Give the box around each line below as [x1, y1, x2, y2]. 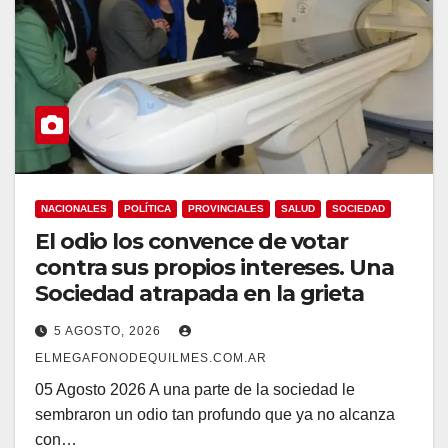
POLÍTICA [124, 202, 171, 214]
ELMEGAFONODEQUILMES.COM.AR [35, 350, 267, 365]
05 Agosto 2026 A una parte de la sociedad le [35, 380, 355, 398]
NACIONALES [41, 202, 107, 214]
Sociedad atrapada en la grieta [35, 279, 364, 307]
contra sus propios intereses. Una [35, 253, 394, 281]
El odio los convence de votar [35, 227, 349, 255]
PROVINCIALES [188, 202, 264, 214]
